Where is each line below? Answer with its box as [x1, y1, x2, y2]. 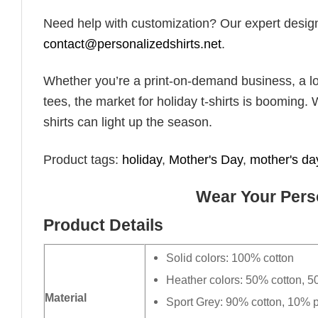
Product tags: [43, 152, 122, 167]
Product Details [43, 216, 163, 235]
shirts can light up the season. [43, 115, 212, 130]
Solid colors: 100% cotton [166, 251, 295, 265]
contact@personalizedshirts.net [43, 36, 221, 51]
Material [45, 291, 87, 305]
